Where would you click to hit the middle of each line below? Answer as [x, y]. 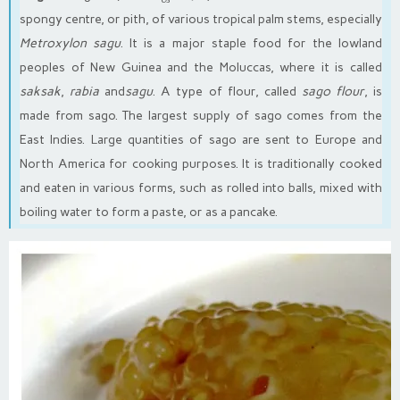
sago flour [333, 92]
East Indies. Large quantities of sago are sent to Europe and [201, 140]
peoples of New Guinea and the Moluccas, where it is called [201, 68]
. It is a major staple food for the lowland [252, 44]
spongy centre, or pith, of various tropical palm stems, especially [201, 20]
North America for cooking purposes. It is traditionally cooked [201, 164]
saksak [40, 92]
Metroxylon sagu [71, 44]
